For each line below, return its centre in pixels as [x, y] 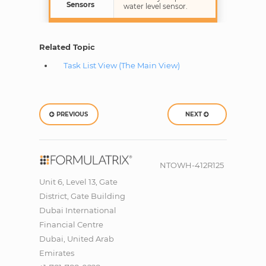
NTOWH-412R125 [192, 165]
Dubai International [77, 210]
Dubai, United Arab [76, 238]
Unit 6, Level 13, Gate [78, 181]
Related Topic [67, 47]
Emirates [56, 253]
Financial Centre [71, 224]
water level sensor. [155, 7]
